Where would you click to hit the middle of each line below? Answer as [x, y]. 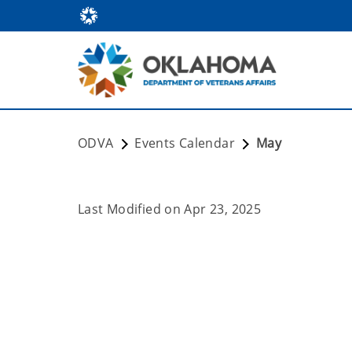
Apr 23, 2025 [223, 209]
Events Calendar [187, 143]
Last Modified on [131, 209]
